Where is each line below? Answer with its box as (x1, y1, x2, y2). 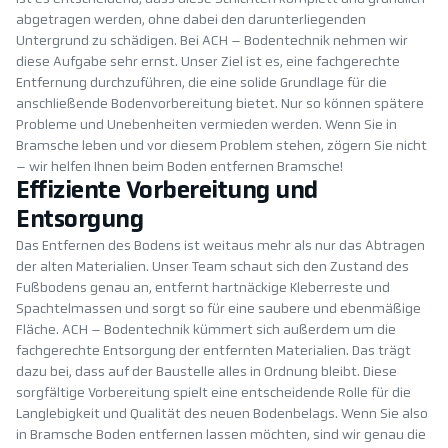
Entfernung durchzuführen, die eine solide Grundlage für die (16, 76, 387, 92)
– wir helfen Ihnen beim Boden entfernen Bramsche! (16, 160, 343, 176)
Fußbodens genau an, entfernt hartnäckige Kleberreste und (16, 281, 390, 297)
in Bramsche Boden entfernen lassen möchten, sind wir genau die (16, 428, 426, 444)
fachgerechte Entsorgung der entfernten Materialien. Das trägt (16, 344, 411, 360)
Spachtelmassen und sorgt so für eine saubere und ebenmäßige (16, 302, 421, 318)
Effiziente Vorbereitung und (16, 180, 318, 205)
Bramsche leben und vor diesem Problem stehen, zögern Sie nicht (16, 139, 427, 155)
